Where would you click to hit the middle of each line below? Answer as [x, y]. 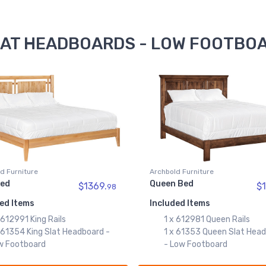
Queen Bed [172, 183]
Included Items [180, 203]
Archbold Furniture [182, 171]
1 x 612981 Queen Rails [207, 219]
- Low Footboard [196, 244]
